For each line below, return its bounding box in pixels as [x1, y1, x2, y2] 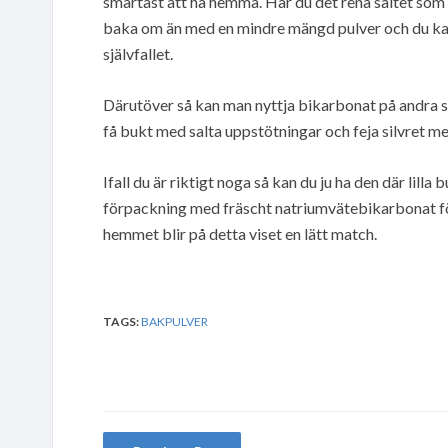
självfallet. [103, 43, 173, 63]
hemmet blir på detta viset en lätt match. [103, 223, 377, 243]
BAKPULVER [141, 313, 208, 329]
